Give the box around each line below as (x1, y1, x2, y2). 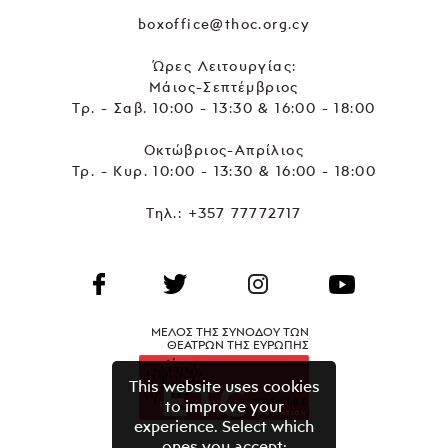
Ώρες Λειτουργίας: (151, 56, 297, 74)
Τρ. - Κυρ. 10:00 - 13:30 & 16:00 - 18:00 (71, 161, 376, 179)
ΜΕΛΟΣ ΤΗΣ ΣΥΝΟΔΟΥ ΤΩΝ (151, 323, 309, 339)
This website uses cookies (128, 375, 320, 396)
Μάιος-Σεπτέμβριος (149, 77, 299, 95)
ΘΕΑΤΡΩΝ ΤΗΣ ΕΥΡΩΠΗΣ (167, 336, 309, 352)
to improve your (164, 395, 284, 416)
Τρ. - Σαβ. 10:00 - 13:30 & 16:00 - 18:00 (72, 98, 376, 116)
